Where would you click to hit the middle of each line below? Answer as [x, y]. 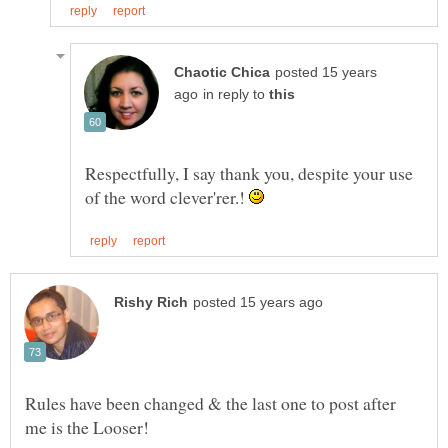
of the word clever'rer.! [167, 196]
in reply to [236, 94]
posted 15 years [326, 72]
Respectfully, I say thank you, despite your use [249, 172]
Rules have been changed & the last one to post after [210, 402]
